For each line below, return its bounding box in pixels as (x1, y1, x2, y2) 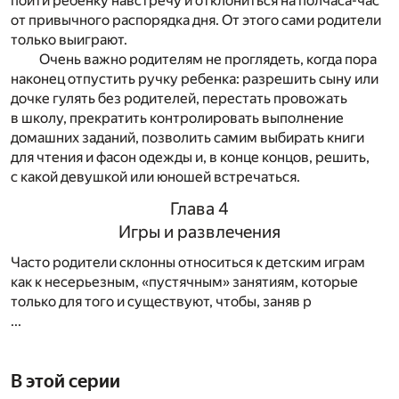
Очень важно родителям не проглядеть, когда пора (39, 51, 377, 69)
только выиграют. (11, 31, 127, 49)
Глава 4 (170, 199, 229, 220)
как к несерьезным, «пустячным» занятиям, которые (11, 273, 358, 290)
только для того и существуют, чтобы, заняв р (11, 292, 312, 310)
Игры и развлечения (118, 222, 281, 243)
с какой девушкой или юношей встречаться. (11, 168, 300, 186)
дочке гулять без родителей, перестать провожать (11, 90, 347, 108)
